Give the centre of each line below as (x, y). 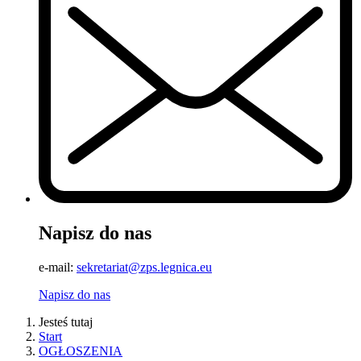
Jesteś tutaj (66, 322)
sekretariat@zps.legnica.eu (144, 268)
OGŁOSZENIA (81, 351)
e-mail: (58, 268)
